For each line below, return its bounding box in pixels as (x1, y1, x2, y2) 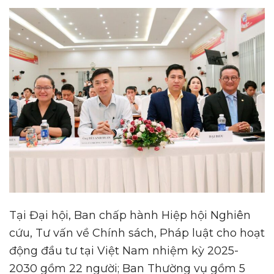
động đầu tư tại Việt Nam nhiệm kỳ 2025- (9, 243, 239, 257)
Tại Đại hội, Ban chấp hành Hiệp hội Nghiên (9, 208, 251, 222)
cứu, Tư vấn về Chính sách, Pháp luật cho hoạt (9, 226, 265, 240)
